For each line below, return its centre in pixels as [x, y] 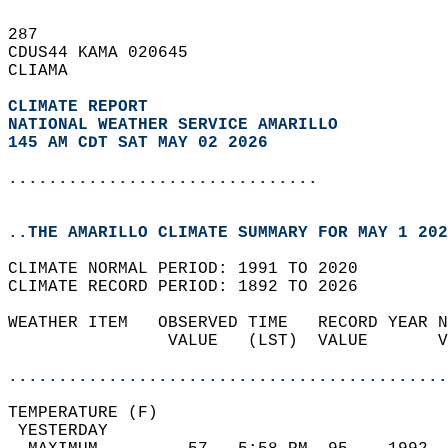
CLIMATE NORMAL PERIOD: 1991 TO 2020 [193, 269]
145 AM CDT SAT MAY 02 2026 [138, 143]
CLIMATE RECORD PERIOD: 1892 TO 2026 [193, 287]
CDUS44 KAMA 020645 [108, 53]
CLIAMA [48, 71]
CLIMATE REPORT [83, 107]
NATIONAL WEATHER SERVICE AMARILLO [173, 125]
